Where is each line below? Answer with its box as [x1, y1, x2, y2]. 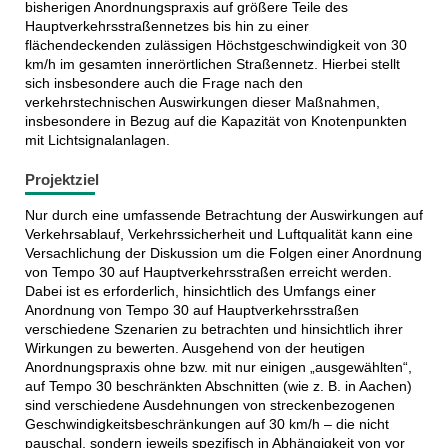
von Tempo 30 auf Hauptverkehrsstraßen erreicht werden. [24, 263, 392, 280]
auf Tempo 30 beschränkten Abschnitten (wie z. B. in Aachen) [24, 377, 412, 394]
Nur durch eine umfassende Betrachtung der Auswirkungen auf [24, 206, 423, 223]
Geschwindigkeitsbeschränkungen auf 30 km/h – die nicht [24, 415, 389, 432]
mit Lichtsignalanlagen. [24, 132, 170, 149]
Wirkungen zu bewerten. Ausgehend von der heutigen [24, 339, 365, 356]
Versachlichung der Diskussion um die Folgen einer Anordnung [24, 244, 422, 261]
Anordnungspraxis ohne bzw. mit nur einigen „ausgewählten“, [24, 358, 412, 375]
